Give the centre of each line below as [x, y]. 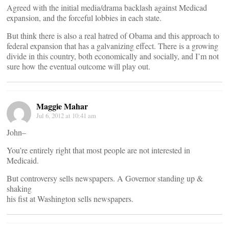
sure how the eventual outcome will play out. [78, 66]
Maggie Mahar [62, 106]
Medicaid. [23, 160]
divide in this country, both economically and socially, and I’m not [113, 56]
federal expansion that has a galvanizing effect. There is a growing [112, 46]
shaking [19, 188]
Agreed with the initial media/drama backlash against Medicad [107, 7]
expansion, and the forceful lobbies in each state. [84, 18]
